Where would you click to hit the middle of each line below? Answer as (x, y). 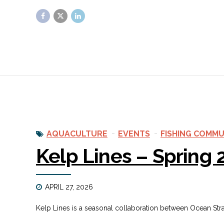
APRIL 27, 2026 (69, 187)
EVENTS (134, 133)
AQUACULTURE (77, 133)
